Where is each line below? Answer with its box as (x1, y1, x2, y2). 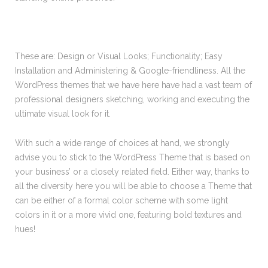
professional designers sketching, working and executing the (15, 95, 249, 104)
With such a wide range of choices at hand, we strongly (15, 138, 230, 148)
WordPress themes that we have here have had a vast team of (15, 80, 252, 90)
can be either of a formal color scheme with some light (15, 196, 228, 205)
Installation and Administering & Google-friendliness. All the (15, 66, 245, 75)
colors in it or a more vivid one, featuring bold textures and (15, 210, 242, 220)
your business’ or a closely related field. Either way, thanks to (15, 167, 249, 176)
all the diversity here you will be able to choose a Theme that (15, 181, 252, 191)
